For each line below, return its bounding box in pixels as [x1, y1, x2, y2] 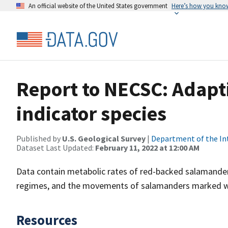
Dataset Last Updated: [16, 142, 95, 153]
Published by [16, 133, 62, 144]
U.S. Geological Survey [62, 133, 146, 144]
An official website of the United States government [28, 2, 167, 10]
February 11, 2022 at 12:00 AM [95, 142, 199, 153]
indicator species [16, 101, 166, 126]
